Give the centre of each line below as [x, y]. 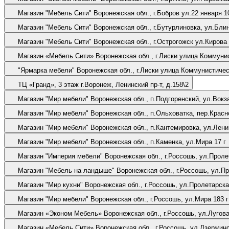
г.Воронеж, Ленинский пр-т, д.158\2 [135, 84]
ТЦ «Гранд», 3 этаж [48, 84]
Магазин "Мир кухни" [50, 185]
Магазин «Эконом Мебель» [60, 213]
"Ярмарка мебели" [46, 70]
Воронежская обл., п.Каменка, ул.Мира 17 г [158, 142]
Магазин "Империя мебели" [60, 156]
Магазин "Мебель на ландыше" [66, 170]
